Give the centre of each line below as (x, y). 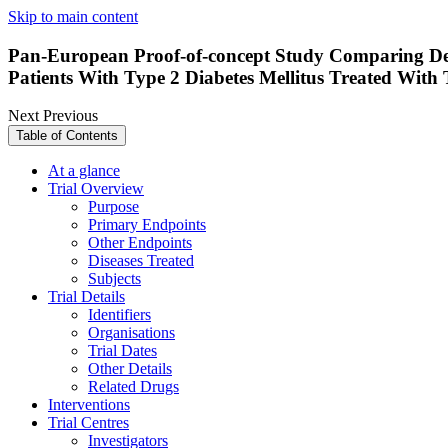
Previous (70, 116)
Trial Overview (96, 189)
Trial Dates (122, 351)
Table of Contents (67, 136)
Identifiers (119, 315)
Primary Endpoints (147, 225)
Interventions (89, 405)
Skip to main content (73, 16)
